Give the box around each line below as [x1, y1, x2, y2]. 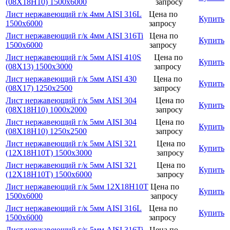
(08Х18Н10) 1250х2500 [6, 126, 87, 136]
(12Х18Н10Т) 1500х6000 [6, 169, 92, 179]
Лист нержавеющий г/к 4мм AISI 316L [6, 9, 142, 18]
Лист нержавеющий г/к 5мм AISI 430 [6, 74, 137, 83]
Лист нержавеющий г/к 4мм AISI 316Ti [6, 31, 143, 40]
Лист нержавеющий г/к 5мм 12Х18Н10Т [6, 182, 148, 191]
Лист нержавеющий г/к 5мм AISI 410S [6, 52, 141, 62]
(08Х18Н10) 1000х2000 [6, 105, 87, 114]
